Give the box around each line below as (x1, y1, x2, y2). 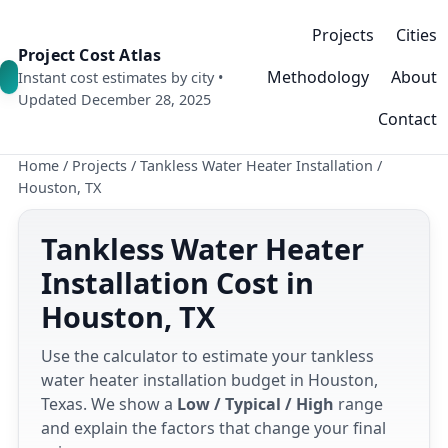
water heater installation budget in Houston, (41, 369, 378, 391)
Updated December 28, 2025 (17, 90, 211, 109)
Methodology (267, 66, 369, 88)
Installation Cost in (41, 263, 314, 302)
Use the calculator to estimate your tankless (41, 345, 374, 367)
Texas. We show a (41, 393, 177, 415)
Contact (378, 108, 437, 130)
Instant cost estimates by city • (17, 68, 223, 87)
